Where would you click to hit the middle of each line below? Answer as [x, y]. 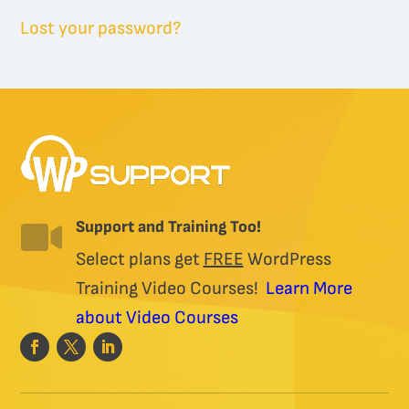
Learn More [307, 288]
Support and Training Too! [168, 227]
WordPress [287, 259]
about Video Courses [157, 318]
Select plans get [139, 259]
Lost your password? [101, 28]
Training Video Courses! [168, 288]
